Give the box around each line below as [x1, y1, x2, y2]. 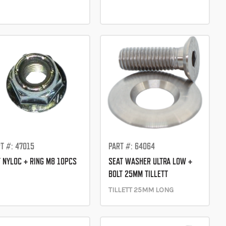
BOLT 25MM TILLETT [108, 168, 168, 179]
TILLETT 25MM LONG [108, 185, 174, 194]
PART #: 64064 [108, 140, 155, 151]
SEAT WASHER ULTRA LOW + [108, 155, 192, 166]
